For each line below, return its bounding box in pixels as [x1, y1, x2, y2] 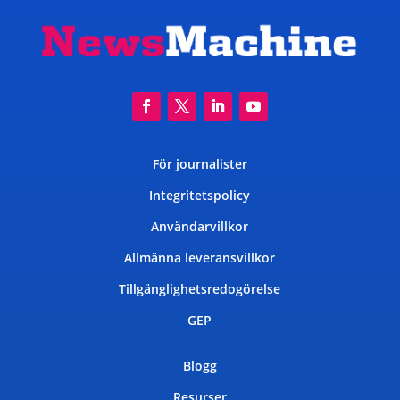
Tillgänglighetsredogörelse [119, 280, 281, 298]
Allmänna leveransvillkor [124, 249, 276, 267]
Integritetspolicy [149, 187, 251, 204]
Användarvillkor [151, 218, 249, 236]
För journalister [152, 155, 247, 173]
